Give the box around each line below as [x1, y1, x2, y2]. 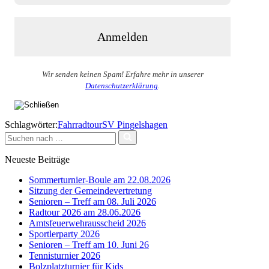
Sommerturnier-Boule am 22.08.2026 [29, 174, 171, 185]
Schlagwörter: [5, 119, 58, 130]
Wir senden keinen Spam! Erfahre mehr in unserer [41, 69, 204, 79]
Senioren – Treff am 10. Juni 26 [29, 239, 149, 250]
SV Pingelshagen [102, 119, 168, 130]
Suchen [4, 129, 32, 140]
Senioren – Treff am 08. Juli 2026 [29, 196, 156, 207]
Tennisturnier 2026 [29, 250, 100, 261]
